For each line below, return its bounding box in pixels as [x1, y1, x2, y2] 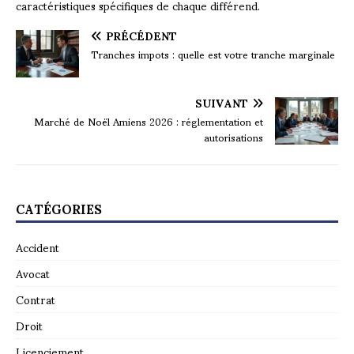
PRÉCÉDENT [106, 19, 177, 52]
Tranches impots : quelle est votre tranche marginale [91, 39, 335, 70]
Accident [16, 231, 59, 264]
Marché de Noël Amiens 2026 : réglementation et [34, 106, 263, 137]
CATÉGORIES [16, 190, 102, 228]
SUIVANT [195, 86, 248, 119]
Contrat [16, 283, 55, 316]
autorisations [204, 122, 263, 153]
